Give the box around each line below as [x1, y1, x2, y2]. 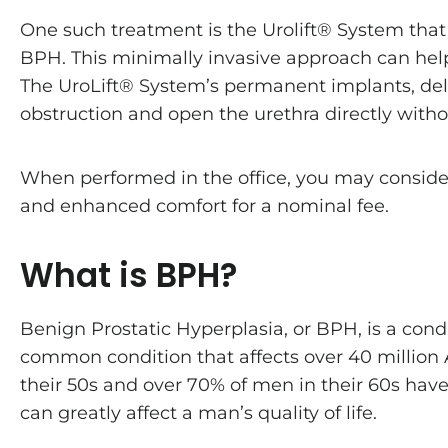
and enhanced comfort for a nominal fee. [20, 195, 389, 217]
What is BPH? [20, 252, 237, 299]
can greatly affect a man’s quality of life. [20, 402, 377, 424]
